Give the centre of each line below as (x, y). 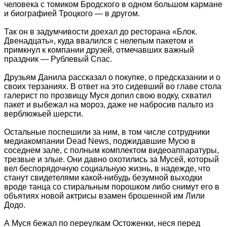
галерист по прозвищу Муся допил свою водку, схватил (108, 95)
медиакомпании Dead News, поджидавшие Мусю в (100, 141)
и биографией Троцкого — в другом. (72, 13)
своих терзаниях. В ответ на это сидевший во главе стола (113, 86)
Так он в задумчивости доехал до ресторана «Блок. (101, 31)
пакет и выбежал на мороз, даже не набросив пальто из (109, 104)
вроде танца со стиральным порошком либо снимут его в (112, 186)
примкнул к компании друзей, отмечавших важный (99, 50)
